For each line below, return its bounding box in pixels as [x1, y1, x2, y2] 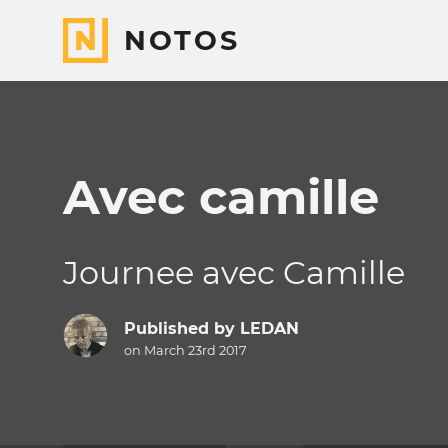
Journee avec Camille [63, 253, 405, 292]
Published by [123, 319, 240, 339]
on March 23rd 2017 [123, 343, 247, 359]
